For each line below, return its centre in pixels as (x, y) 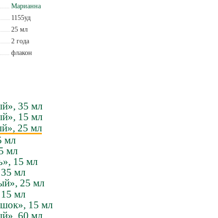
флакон (21, 53)
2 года (20, 41)
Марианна (26, 6)
